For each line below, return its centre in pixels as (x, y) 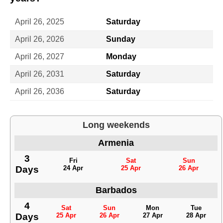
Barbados (116, 190)
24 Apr (73, 168)
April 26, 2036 (40, 91)
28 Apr (196, 215)
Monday (121, 56)
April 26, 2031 (40, 74)
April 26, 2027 (40, 56)
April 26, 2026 (40, 39)
